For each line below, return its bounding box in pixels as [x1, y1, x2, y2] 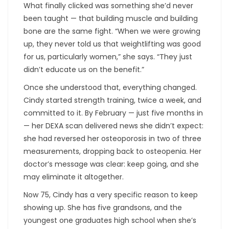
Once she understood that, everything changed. [24, 82, 197, 93]
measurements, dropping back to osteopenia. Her [24, 146, 201, 156]
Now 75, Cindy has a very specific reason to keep [24, 189, 198, 200]
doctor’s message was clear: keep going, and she [24, 158, 199, 169]
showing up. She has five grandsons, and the [24, 202, 182, 213]
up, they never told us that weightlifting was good [24, 38, 201, 49]
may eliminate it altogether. [24, 171, 124, 182]
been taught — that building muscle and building [24, 13, 198, 24]
